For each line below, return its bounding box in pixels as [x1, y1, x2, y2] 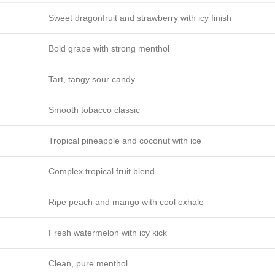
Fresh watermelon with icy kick [48, 228, 167, 238]
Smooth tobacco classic [48, 105, 140, 115]
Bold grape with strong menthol [48, 44, 169, 53]
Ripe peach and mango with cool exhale [48, 197, 204, 207]
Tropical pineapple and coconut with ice [48, 136, 201, 145]
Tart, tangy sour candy [48, 74, 135, 84]
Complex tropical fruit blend [48, 166, 155, 176]
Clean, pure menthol [48, 258, 128, 268]
